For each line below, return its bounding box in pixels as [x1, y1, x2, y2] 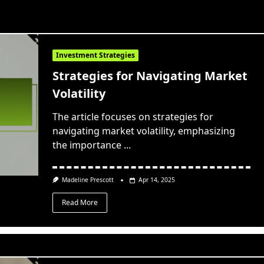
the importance [52, 138, 121, 152]
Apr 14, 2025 [138, 176, 176, 184]
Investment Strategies [55, 50, 135, 61]
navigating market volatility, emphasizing [52, 124, 235, 138]
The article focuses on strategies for [52, 110, 213, 124]
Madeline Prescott [62, 176, 114, 184]
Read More [61, 197, 98, 207]
